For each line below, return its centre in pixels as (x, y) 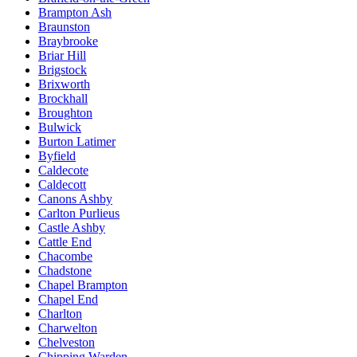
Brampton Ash (75, 12)
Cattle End (65, 241)
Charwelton (68, 328)
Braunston (64, 26)
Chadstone (65, 270)
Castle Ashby (72, 227)
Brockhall (63, 98)
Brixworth (64, 84)
